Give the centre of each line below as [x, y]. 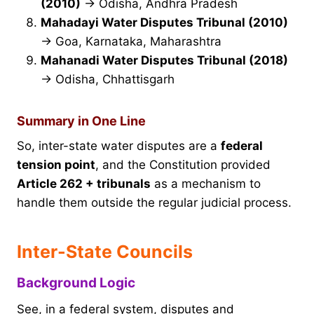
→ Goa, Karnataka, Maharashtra [131, 42]
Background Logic [76, 283]
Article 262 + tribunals [84, 184]
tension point [56, 165]
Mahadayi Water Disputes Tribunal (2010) [164, 23]
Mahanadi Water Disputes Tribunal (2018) [164, 61]
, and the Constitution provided [183, 165]
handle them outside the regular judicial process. [154, 203]
